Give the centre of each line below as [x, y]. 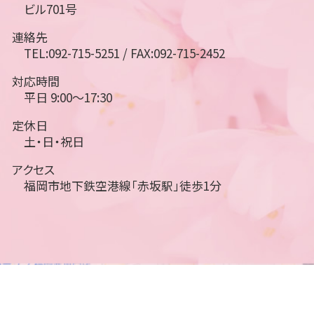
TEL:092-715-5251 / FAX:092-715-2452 [124, 53]
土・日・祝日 [54, 142]
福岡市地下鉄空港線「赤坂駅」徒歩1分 [123, 186]
